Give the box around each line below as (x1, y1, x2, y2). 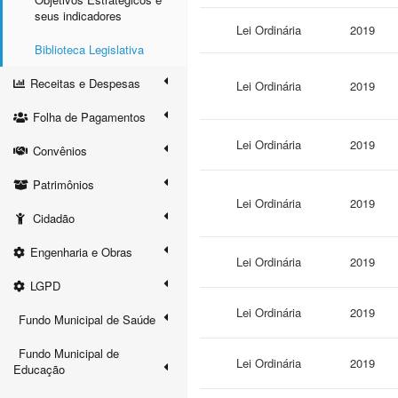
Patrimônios (33, 176, 94, 193)
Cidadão (33, 210, 76, 227)
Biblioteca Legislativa (35, 41, 144, 58)
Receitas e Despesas (30, 75, 140, 92)
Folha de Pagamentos (33, 108, 146, 125)
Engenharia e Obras (30, 243, 132, 260)
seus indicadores (35, 7, 122, 24)
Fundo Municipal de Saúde (19, 311, 155, 328)
